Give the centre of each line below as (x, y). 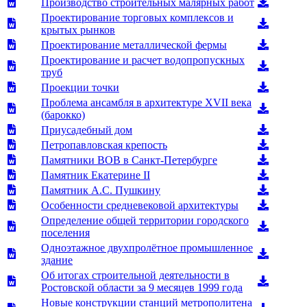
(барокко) (63, 114)
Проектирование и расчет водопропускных (143, 60)
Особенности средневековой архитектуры (140, 205)
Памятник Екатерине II (96, 175)
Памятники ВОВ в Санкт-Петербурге (129, 160)
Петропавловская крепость (104, 145)
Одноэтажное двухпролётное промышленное (147, 247)
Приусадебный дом (87, 130)
